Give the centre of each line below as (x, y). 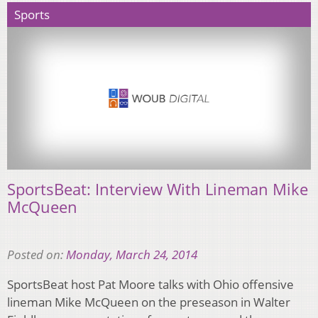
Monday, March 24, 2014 (132, 255)
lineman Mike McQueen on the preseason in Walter (149, 302)
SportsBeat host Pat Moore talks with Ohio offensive (150, 285)
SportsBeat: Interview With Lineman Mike (158, 189)
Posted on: (37, 255)
